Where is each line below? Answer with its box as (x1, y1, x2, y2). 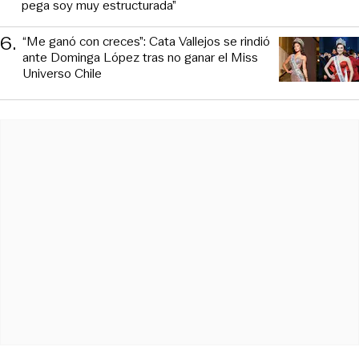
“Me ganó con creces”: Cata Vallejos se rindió (22, 32, 270, 51)
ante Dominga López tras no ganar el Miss (22, 48, 258, 67)
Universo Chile (22, 64, 102, 83)
